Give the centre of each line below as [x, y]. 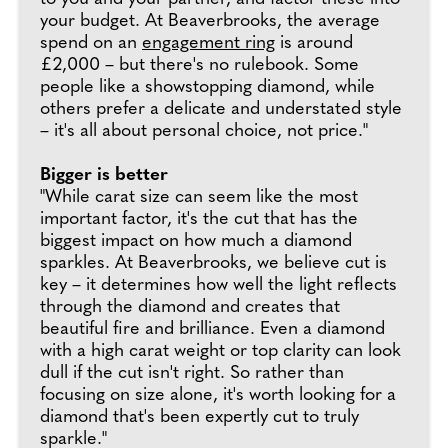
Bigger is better [104, 175]
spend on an [91, 43]
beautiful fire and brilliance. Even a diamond [212, 329]
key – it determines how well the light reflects [218, 285]
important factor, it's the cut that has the [199, 219]
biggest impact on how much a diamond [196, 241]
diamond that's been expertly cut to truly [199, 417]
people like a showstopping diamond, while [207, 87]
